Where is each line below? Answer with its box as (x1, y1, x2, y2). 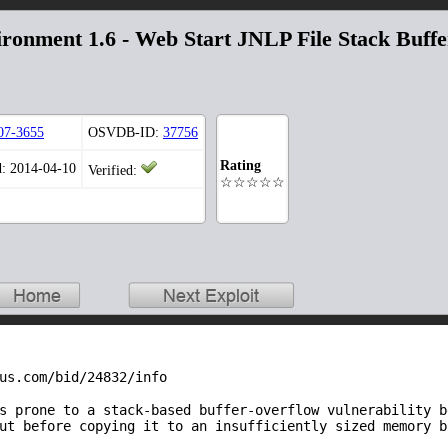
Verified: (88, 163, 141, 179)
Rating (220, 158, 261, 174)
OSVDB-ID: (88, 125, 163, 141)
